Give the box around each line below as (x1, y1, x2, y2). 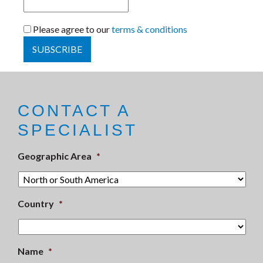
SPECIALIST (18, 121, 137, 140)
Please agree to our (31, 23, 112, 35)
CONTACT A (18, 102, 130, 120)
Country (18, 198, 54, 210)
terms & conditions (112, 23, 187, 35)
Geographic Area (18, 150, 92, 162)
